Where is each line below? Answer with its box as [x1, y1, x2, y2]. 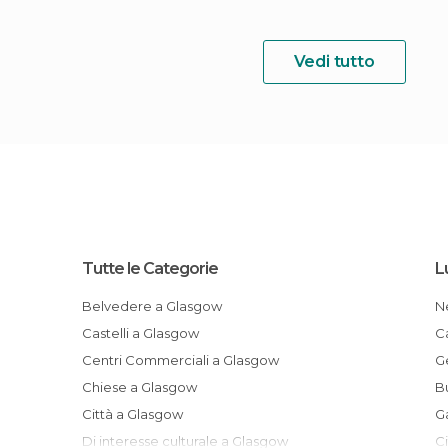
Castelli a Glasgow [92, 325, 200, 341]
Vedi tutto [293, 52, 375, 71]
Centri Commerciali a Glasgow [92, 352, 280, 368]
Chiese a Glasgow [92, 379, 198, 395]
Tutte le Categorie [82, 259, 219, 278]
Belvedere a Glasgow [92, 298, 223, 314]
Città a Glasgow [92, 406, 184, 422]
